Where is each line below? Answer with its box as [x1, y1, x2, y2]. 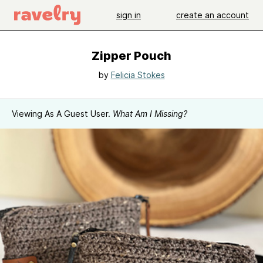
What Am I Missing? [113, 109, 187, 119]
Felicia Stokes [110, 70, 165, 80]
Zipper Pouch [92, 49, 171, 63]
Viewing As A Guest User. [12, 109, 113, 119]
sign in [116, 9, 141, 20]
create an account [176, 9, 249, 20]
